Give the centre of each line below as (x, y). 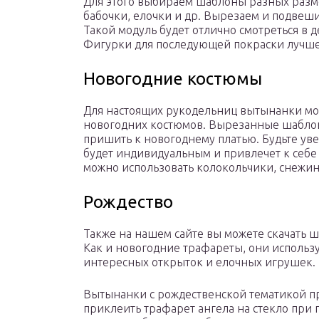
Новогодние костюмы (173, 79)
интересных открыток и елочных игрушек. (199, 262)
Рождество (128, 202)
